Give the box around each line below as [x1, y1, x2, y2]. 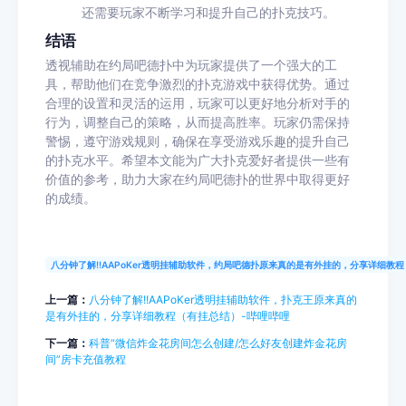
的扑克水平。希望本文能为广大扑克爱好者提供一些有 [45, 152, 350, 168]
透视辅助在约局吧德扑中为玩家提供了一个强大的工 [45, 57, 337, 72]
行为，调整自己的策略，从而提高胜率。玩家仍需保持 [45, 114, 350, 130]
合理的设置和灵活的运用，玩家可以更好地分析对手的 [45, 95, 350, 111]
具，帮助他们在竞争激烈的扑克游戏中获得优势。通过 [45, 76, 350, 92]
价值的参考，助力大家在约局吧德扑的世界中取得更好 [45, 171, 350, 187]
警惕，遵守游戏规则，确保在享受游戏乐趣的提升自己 [45, 133, 350, 149]
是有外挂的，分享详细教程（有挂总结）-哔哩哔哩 [45, 308, 290, 323]
